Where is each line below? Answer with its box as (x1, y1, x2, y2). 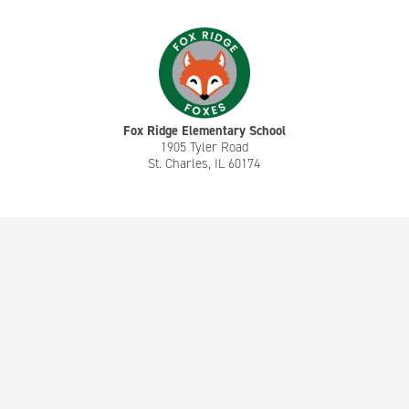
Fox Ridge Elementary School (122, 121, 286, 140)
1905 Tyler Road (160, 138, 248, 156)
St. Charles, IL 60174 (148, 154, 261, 173)
